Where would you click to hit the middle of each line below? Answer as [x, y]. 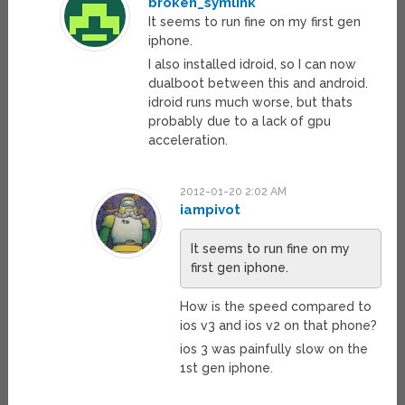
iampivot [211, 210]
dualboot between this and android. [258, 84]
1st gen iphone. [227, 368]
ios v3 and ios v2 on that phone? [279, 326]
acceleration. [188, 141]
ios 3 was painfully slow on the [274, 349]
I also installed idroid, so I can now [252, 65]
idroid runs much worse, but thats [250, 103]
